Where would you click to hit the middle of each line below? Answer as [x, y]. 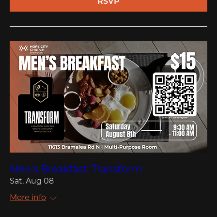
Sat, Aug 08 [32, 181]
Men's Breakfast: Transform [76, 169]
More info [28, 197]
